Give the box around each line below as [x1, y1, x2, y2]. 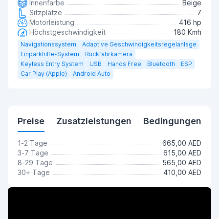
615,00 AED [163, 149, 201, 157]
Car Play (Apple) [21, 70, 67, 77]
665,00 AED [162, 139, 201, 147]
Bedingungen [143, 116, 201, 126]
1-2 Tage [18, 139, 47, 147]
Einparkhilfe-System [21, 50, 79, 58]
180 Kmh [174, 28, 201, 36]
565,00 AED [162, 158, 201, 167]
